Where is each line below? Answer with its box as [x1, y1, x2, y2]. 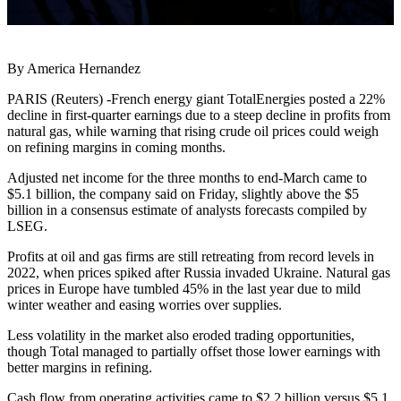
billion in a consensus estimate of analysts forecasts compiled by [7, 202, 367, 218]
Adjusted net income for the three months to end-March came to [7, 170, 367, 186]
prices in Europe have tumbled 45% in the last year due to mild [7, 281, 361, 297]
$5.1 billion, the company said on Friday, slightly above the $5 [7, 186, 359, 202]
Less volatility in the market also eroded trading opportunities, [7, 328, 354, 344]
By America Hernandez [7, 61, 141, 77]
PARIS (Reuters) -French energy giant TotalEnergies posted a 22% [7, 91, 385, 107]
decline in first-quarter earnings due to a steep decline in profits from [7, 107, 390, 124]
